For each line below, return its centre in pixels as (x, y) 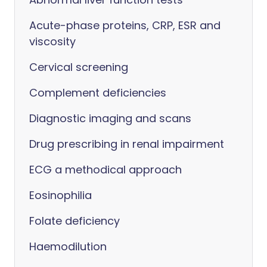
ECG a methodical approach (105, 170)
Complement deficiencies (98, 93)
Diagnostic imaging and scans (110, 118)
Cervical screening (79, 67)
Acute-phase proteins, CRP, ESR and (125, 25)
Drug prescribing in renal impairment (127, 144)
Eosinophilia (60, 195)
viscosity (52, 41)
